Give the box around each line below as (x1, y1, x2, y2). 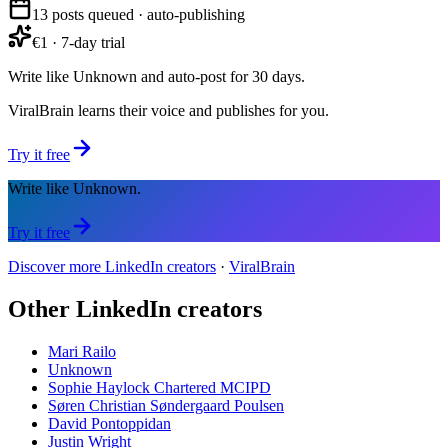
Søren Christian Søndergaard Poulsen (48, 396, 284, 414)
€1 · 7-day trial (32, 33, 125, 51)
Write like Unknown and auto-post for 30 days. (8, 67, 305, 85)
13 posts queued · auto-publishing (32, 5, 245, 23)
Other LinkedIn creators (8, 295, 262, 322)
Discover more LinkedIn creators (8, 257, 216, 275)
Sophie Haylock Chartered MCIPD (48, 378, 271, 396)
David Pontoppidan (48, 414, 171, 432)
